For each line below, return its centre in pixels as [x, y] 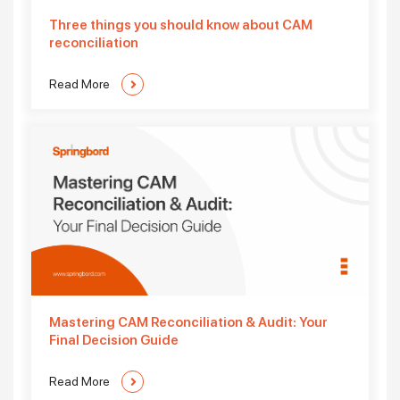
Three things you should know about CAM [181, 25]
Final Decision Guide [114, 341]
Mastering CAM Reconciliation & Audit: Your [188, 323]
